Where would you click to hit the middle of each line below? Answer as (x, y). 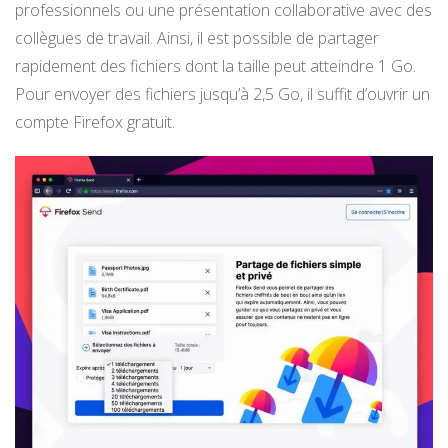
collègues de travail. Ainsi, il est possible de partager (197, 38)
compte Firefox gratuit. (95, 122)
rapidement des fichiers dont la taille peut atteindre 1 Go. (215, 66)
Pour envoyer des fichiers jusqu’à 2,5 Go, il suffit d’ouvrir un (222, 94)
